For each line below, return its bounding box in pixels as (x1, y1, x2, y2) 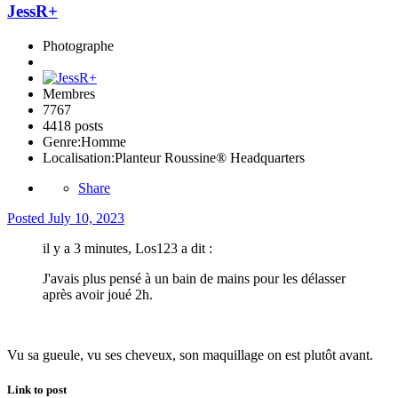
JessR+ (7, 2, 58, 21)
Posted (7, 210, 48, 226)
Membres (43, 85, 95, 101)
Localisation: (43, 149, 115, 165)
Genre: (43, 133, 81, 149)
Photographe (43, 37, 114, 53)
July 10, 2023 (48, 210, 124, 226)
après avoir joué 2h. (43, 286, 153, 302)
